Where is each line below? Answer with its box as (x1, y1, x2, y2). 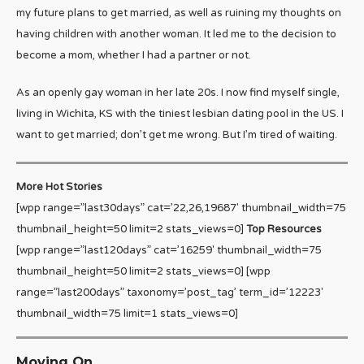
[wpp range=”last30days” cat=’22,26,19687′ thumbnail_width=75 (16, 201, 346, 215)
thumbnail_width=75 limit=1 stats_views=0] (16, 307, 238, 321)
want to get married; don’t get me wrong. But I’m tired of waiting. (16, 128, 337, 142)
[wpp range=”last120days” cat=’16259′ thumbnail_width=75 (16, 244, 322, 258)
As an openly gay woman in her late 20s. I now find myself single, (16, 86, 340, 100)
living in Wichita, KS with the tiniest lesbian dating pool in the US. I (16, 107, 344, 121)
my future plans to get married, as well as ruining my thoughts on (16, 6, 341, 20)
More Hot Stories (16, 180, 102, 194)
